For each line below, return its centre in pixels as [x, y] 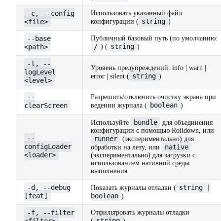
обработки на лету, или [126, 147]
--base [39, 39]
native [177, 147]
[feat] [36, 196]
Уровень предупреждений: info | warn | [148, 68]
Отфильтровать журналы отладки [140, 213]
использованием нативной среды [140, 163]
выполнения [109, 171]
